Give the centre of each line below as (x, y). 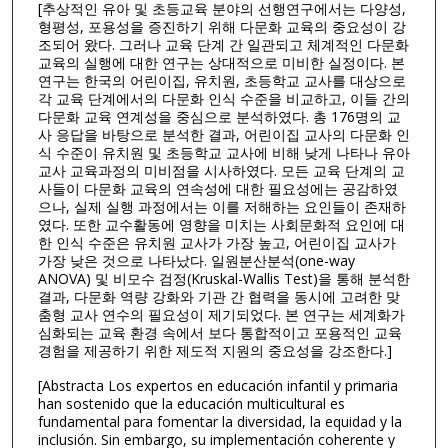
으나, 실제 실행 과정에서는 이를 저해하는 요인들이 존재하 (221, 207)
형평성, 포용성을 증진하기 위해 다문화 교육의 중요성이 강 (221, 27)
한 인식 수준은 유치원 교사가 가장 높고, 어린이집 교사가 (216, 243)
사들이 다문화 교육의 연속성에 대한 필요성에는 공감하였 (217, 189)
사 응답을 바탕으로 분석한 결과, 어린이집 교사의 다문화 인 (223, 135)
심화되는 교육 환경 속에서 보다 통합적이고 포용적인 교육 (219, 333)
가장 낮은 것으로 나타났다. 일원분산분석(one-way (196, 261)
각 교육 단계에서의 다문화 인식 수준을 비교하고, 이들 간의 (223, 99)
